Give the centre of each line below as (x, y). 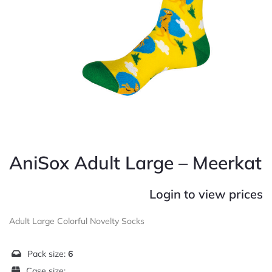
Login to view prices (206, 194)
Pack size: (48, 254)
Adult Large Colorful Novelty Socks (77, 221)
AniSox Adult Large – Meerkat (135, 163)
